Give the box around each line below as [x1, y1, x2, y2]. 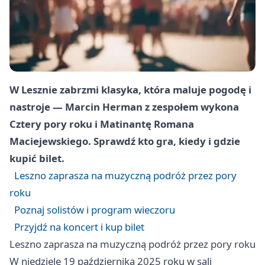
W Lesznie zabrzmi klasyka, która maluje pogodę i [9, 83, 251, 97]
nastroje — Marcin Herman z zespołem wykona [9, 100, 239, 114]
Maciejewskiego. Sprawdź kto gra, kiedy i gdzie [9, 134, 240, 148]
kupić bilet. [9, 151, 64, 166]
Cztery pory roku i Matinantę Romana [9, 117, 194, 131]
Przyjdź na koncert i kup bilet [14, 220, 144, 234]
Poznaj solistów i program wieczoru [14, 203, 175, 217]
